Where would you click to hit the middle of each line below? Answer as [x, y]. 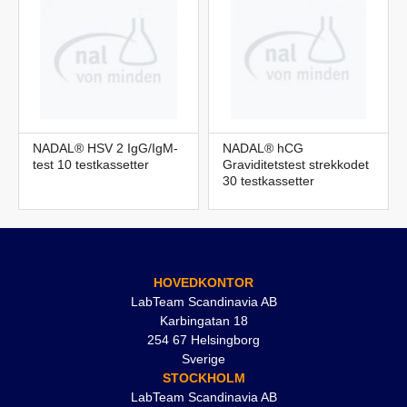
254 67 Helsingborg [203, 340]
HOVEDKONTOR [203, 283]
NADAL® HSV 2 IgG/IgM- [105, 149]
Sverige [203, 359]
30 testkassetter [268, 181]
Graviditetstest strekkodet [296, 165]
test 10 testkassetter [91, 165]
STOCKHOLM [203, 378]
